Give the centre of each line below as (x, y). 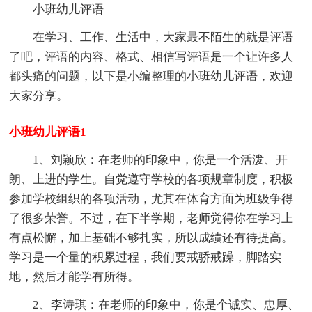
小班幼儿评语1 (48, 132)
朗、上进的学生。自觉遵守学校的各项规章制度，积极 (151, 179)
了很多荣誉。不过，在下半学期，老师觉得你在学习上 (151, 218)
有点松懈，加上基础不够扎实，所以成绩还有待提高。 (151, 237)
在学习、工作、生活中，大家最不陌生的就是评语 (163, 37)
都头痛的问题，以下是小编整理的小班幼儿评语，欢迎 (151, 76)
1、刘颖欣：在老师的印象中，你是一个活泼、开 (161, 159)
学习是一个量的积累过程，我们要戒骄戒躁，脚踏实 (146, 257)
